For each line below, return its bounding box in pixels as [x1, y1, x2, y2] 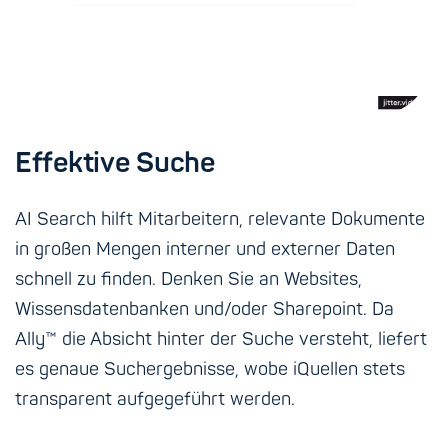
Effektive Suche [15, 146, 215, 182]
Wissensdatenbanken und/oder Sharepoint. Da [15, 298, 394, 322]
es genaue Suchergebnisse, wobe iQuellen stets [15, 358, 405, 382]
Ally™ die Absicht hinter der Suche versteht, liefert [15, 328, 427, 352]
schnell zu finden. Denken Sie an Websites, [15, 268, 362, 292]
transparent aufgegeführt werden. [15, 388, 295, 412]
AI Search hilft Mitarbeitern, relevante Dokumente [15, 208, 425, 232]
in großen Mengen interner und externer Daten [15, 238, 395, 262]
